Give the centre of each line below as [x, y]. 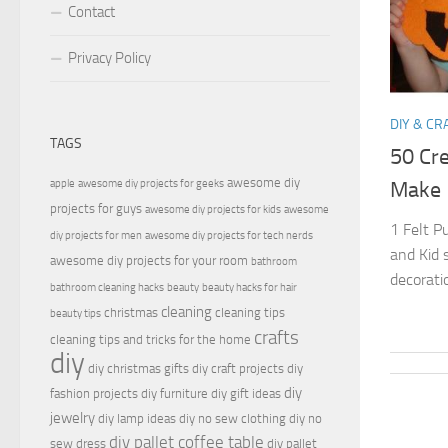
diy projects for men [96, 236]
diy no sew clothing [232, 419]
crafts [276, 338]
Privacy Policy [109, 57]
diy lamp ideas [137, 419]
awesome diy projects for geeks [151, 184]
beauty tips [75, 314]
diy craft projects [238, 369]
